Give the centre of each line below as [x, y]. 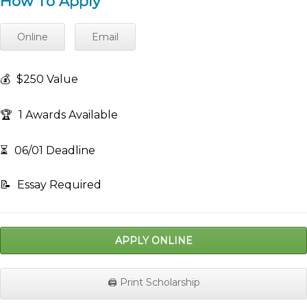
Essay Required [58, 185]
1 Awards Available [67, 115]
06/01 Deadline [53, 151]
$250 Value [46, 79]
